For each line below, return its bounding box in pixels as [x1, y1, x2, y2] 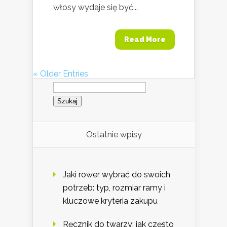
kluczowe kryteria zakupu [63, 196, 158, 206]
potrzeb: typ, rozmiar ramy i [63, 183, 166, 193]
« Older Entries [33, 69, 88, 79]
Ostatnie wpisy [86, 130, 142, 140]
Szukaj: [53, 77, 79, 87]
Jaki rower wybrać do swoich [63, 170, 170, 180]
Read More [124, 35, 166, 44]
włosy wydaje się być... [53, 3, 138, 13]
